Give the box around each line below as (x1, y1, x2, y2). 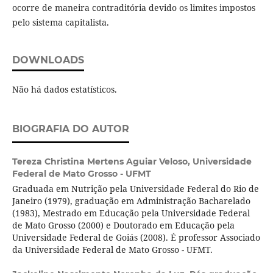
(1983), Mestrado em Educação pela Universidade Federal (12, 207, 250, 219)
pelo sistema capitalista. (12, 16, 109, 29)
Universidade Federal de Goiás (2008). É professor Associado (12, 232, 260, 244)
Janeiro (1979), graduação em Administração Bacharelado (12, 195, 250, 207)
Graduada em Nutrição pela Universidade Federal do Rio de (12, 183, 259, 195)
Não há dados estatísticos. (12, 83, 117, 96)
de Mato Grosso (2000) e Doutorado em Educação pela (12, 219, 235, 232)
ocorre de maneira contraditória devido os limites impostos (12, 2, 255, 14)
